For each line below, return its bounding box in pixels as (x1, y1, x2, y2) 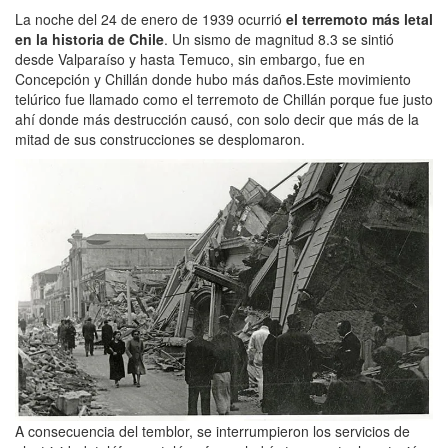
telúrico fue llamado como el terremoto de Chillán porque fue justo (15, 89, 433, 110)
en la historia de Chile (15, 29, 164, 50)
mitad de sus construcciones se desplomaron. (15, 129, 305, 150)
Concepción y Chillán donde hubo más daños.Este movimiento (15, 69, 411, 90)
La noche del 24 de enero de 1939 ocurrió (15, 9, 286, 30)
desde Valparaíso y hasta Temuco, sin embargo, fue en (15, 49, 365, 70)
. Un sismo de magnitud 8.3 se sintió (164, 29, 394, 50)
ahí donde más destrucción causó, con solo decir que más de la (15, 109, 419, 130)
